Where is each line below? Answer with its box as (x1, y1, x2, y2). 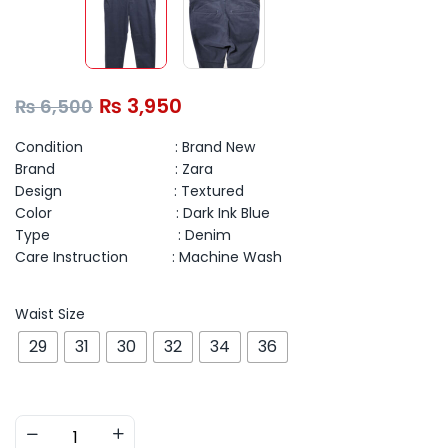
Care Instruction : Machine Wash (15, 246, 282, 267)
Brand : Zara (15, 158, 213, 179)
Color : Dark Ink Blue (15, 202, 270, 223)
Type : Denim (15, 224, 231, 245)
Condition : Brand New (15, 136, 255, 157)
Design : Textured (15, 180, 244, 201)
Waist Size (15, 303, 85, 324)
